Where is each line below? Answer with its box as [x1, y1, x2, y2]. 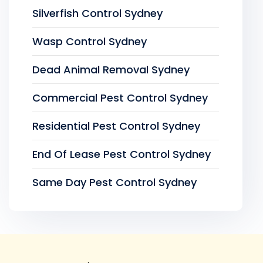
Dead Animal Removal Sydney [32, 62, 190, 77]
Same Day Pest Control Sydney [32, 175, 197, 190]
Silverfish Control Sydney [32, 6, 163, 21]
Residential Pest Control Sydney [32, 119, 200, 133]
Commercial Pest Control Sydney [32, 90, 208, 105]
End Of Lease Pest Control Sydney [32, 147, 211, 161]
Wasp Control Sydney [32, 34, 147, 49]
